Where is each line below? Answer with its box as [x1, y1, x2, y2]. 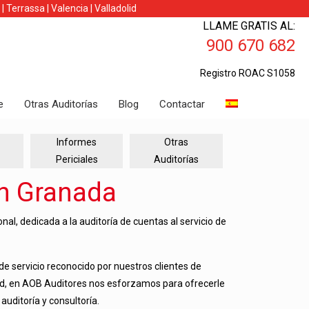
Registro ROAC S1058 [200, 68, 295, 79]
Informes [57, 137, 97, 148]
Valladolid [94, 3, 137, 14]
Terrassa [6, 3, 45, 14]
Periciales [55, 154, 98, 166]
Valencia [51, 3, 88, 14]
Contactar [159, 97, 205, 110]
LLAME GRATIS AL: [203, 19, 295, 32]
